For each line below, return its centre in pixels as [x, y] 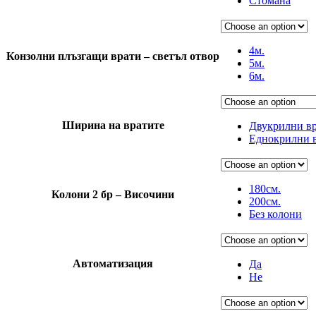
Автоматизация [113, 263]
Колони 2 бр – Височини [113, 194]
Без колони [275, 214]
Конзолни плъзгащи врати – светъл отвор [113, 56]
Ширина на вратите [113, 125]
